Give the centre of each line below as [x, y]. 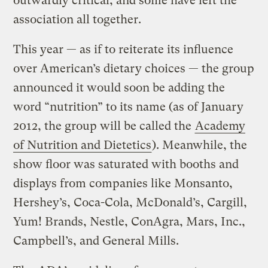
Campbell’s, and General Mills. [96, 240]
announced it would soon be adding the [119, 87]
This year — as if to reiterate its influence [124, 49]
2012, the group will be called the [104, 126]
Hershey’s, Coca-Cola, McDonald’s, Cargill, [130, 202]
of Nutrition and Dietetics [83, 145]
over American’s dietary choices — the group [134, 68]
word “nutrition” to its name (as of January [129, 106]
